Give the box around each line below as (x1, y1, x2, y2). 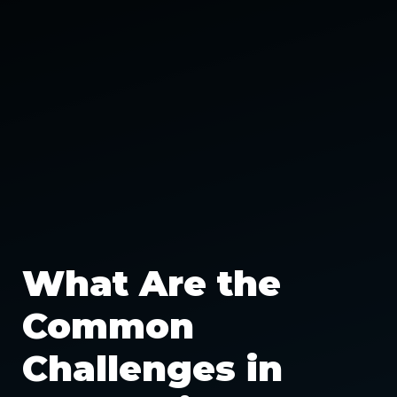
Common (22, 304, 194, 347)
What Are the (22, 261, 281, 305)
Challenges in (22, 346, 283, 390)
